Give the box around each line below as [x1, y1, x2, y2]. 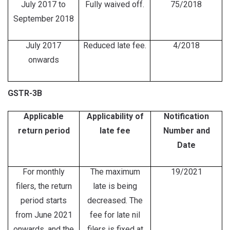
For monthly [23, 167, 65, 177]
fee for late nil [90, 210, 140, 220]
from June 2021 [15, 210, 72, 220]
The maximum [90, 167, 140, 177]
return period [17, 126, 70, 136]
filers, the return [15, 181, 72, 191]
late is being [93, 181, 137, 191]
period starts [21, 196, 67, 205]
